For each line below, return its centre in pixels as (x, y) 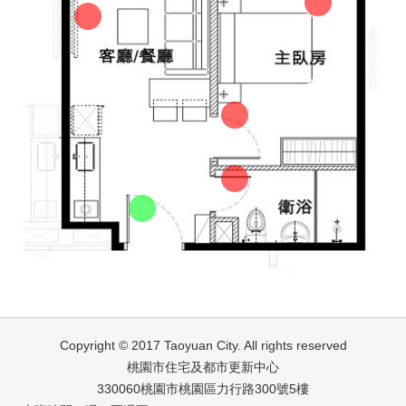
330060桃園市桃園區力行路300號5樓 (203, 388)
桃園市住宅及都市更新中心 (203, 367)
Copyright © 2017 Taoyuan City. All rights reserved (203, 345)
